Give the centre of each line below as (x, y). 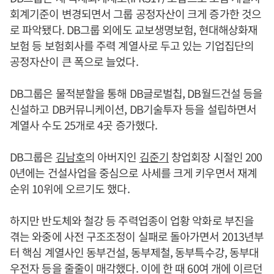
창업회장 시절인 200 (215, 157)
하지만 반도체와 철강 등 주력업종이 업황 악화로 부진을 (132, 220)
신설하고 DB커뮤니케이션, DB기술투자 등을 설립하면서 (133, 109)
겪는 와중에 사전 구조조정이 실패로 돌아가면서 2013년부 (137, 236)
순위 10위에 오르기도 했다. (70, 188)
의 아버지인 (112, 157)
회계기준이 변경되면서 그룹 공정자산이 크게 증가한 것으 (136, 13)
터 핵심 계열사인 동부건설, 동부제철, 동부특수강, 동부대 (135, 252)
